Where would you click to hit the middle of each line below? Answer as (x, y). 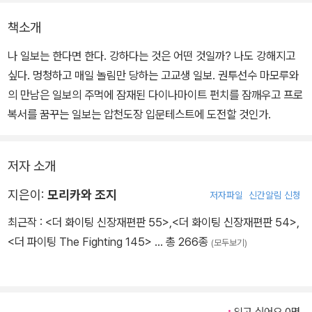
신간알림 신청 (275, 195)
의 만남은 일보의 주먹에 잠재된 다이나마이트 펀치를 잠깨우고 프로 (155, 95)
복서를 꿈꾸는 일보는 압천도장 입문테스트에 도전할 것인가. (139, 115)
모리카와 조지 (82, 195)
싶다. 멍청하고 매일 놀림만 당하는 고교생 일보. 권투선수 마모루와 (153, 76)
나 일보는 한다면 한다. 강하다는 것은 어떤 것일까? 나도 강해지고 (151, 56)
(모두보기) (229, 243)
